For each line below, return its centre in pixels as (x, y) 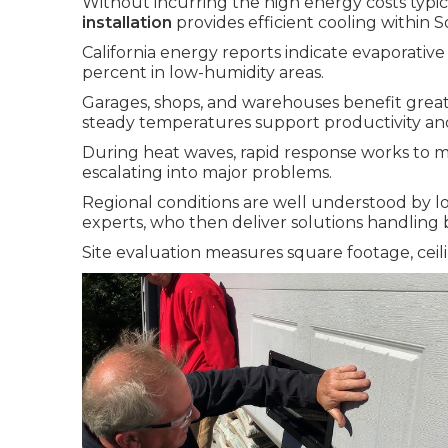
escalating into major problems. (207, 172)
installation (127, 22)
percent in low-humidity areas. (203, 72)
